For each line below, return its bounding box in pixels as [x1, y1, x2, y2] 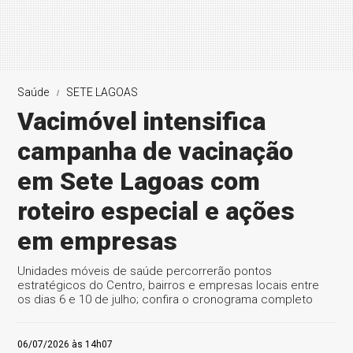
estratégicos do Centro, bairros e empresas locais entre [17, 278, 320, 292]
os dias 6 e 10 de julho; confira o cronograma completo [17, 292, 314, 307]
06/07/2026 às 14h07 [17, 339, 113, 350]
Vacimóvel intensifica [17, 106, 266, 136]
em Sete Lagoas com [17, 166, 261, 196]
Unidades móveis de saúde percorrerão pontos [17, 264, 273, 278]
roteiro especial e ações [17, 196, 295, 226]
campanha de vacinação [17, 136, 294, 166]
